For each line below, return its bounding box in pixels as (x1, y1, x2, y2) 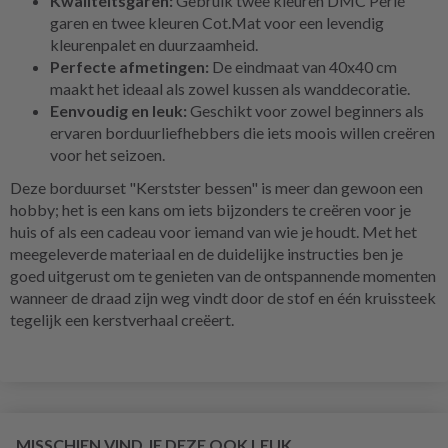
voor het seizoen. (50, 144, 165, 164)
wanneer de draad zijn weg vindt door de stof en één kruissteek (10, 287, 436, 307)
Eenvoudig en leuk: (50, 100, 187, 120)
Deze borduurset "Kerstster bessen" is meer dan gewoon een (10, 177, 423, 197)
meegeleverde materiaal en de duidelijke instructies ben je (10, 243, 403, 263)
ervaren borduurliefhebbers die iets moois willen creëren (50, 122, 435, 142)
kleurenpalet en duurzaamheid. (50, 34, 258, 54)
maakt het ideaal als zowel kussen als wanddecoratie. (50, 78, 410, 98)
